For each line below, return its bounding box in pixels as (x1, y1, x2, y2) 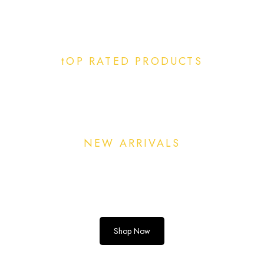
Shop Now (114, 225, 150, 237)
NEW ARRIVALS (83, 136, 181, 151)
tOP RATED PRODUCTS (61, 54, 203, 69)
